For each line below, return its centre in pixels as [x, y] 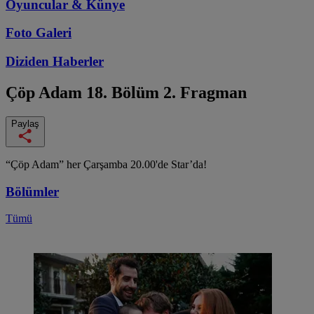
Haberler [78, 62]
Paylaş [25, 123]
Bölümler [32, 191]
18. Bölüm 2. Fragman [166, 92]
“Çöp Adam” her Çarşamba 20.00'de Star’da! [106, 164]
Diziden [29, 62]
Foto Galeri [39, 33]
